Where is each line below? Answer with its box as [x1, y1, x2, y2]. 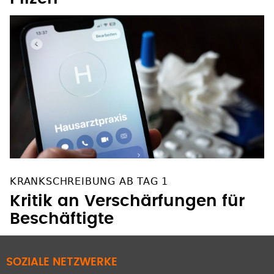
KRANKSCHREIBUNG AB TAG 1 [10, 176, 169, 188]
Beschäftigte [10, 211, 114, 228]
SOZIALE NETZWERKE [6, 257, 117, 268]
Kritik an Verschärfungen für [10, 193, 245, 210]
